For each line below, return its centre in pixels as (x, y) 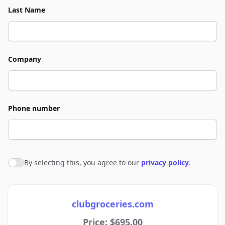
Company (25, 59)
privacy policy (165, 162)
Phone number (34, 108)
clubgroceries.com (113, 204)
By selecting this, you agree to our (83, 162)
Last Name (27, 10)
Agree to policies (40, 164)
